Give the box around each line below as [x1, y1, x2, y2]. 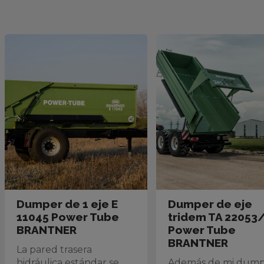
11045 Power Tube [16, 210, 119, 223]
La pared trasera [16, 244, 92, 255]
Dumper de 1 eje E [16, 197, 118, 210]
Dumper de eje [168, 197, 253, 210]
